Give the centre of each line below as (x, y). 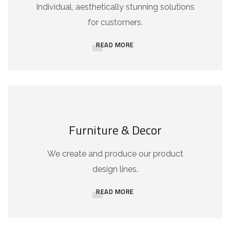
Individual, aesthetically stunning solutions (115, 7)
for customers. (115, 22)
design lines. (115, 169)
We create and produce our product (115, 154)
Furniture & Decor (115, 130)
